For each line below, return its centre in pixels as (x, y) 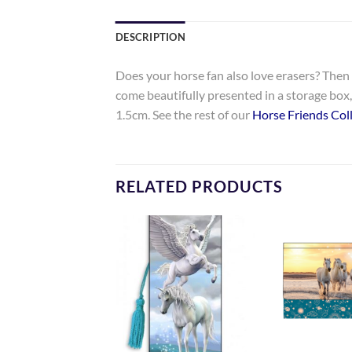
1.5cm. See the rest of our (184, 114)
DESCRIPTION (150, 37)
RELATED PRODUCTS (199, 186)
